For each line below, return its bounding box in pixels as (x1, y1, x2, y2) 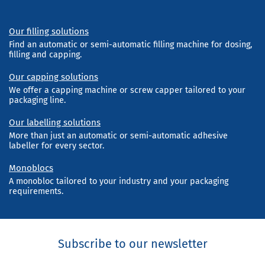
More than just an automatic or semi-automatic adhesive (9, 130, 228, 141)
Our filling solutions (9, 25, 89, 37)
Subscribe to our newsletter (57, 236, 208, 251)
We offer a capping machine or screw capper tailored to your (9, 85, 245, 95)
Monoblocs (9, 162, 53, 173)
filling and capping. (9, 49, 82, 60)
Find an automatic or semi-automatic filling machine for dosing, (9, 39, 252, 50)
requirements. (9, 186, 63, 196)
